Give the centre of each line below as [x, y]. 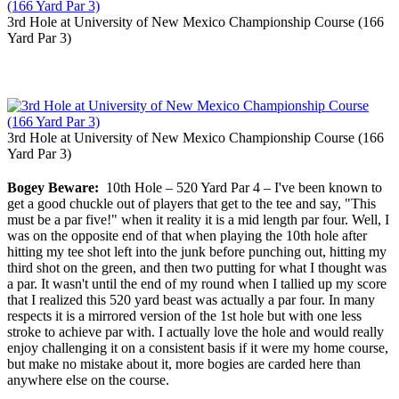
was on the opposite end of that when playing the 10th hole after [187, 236]
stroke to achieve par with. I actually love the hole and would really [195, 332]
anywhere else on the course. [88, 380]
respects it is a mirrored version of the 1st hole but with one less [184, 316]
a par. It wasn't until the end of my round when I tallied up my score [197, 284]
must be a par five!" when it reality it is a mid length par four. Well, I [198, 220]
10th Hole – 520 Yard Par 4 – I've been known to [240, 188]
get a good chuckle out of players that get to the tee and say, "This [191, 204]
